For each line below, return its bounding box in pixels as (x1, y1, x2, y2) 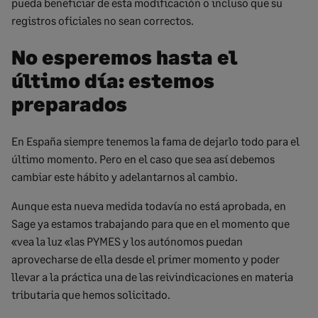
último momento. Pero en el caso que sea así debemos (11, 152, 275, 166)
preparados (11, 92, 127, 116)
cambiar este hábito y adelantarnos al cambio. (11, 170, 238, 184)
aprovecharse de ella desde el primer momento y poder (11, 252, 280, 266)
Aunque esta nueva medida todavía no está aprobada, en (11, 199, 286, 213)
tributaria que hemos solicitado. (11, 287, 170, 302)
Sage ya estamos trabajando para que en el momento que (11, 216, 290, 231)
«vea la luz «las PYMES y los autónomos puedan (11, 234, 243, 248)
